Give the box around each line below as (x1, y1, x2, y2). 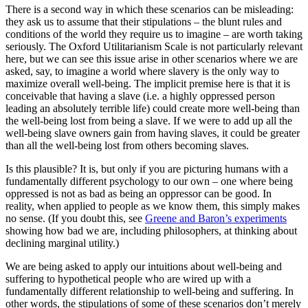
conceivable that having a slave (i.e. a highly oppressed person (5, 90, 275, 102)
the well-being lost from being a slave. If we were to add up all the (5, 115, 292, 127)
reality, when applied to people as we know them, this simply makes (5, 200, 300, 212)
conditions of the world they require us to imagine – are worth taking (5, 28, 302, 41)
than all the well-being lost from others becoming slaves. (5, 140, 249, 152)
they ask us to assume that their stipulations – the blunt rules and (5, 16, 282, 28)
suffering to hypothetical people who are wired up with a (5, 273, 251, 285)
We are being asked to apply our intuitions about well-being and (5, 261, 282, 273)
